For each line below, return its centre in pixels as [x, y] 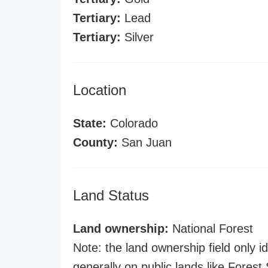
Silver [137, 37]
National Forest [211, 229]
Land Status [111, 195]
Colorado [132, 123]
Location [100, 90]
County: [95, 142]
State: [90, 123]
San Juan [145, 142]
